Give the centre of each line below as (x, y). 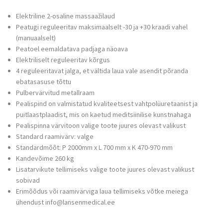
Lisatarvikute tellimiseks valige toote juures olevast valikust (105, 169)
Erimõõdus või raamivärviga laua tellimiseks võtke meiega (102, 191)
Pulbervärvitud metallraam (55, 93)
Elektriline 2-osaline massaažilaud (65, 16)
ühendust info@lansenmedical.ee (65, 202)
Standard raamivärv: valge (55, 137)
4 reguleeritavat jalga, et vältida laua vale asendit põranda (102, 71)
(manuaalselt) (36, 38)
